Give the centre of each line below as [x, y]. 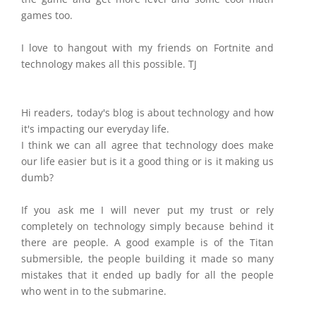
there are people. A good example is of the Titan [147, 242]
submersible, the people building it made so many [147, 259]
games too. [48, 15]
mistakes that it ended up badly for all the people [147, 275]
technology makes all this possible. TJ [109, 64]
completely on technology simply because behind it [147, 226]
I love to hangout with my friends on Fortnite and [147, 48]
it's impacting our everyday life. [95, 129]
